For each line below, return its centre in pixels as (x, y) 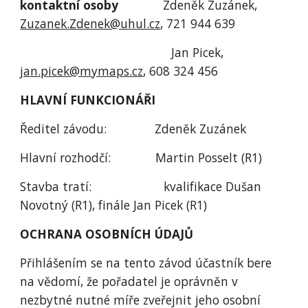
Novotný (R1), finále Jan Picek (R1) (114, 205)
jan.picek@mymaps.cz (82, 71)
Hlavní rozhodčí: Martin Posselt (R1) (141, 157)
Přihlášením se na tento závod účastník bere (146, 263)
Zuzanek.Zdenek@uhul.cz (90, 23)
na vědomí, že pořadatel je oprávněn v (129, 281)
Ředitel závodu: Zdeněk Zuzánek (133, 129)
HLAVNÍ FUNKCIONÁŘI (88, 100)
